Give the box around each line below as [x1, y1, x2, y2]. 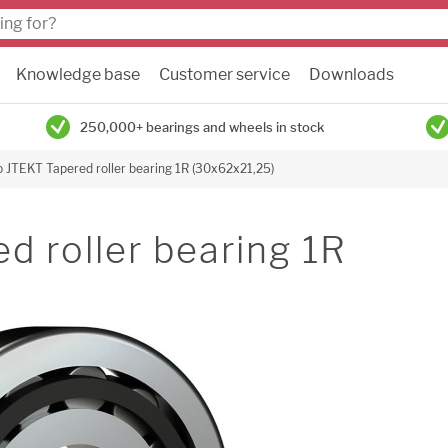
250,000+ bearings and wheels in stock [80, 119, 324, 135]
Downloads [309, 65, 394, 84]
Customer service [159, 65, 290, 84]
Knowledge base [16, 65, 140, 84]
